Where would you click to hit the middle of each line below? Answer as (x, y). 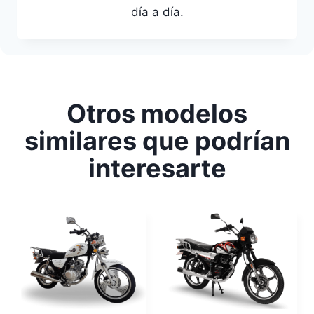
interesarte (157, 169)
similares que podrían (157, 141)
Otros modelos (157, 114)
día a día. (157, 12)
